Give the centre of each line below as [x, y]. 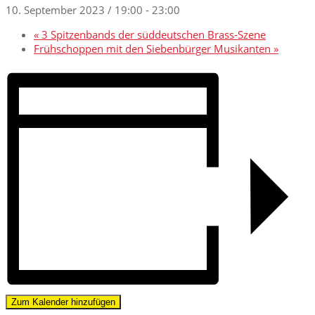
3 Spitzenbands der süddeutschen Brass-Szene [152, 35]
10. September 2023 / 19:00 [74, 10]
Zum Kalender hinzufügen [63, 302]
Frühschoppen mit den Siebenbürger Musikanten [154, 49]
